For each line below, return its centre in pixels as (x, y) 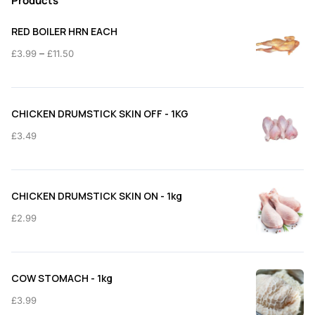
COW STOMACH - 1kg (62, 278)
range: (88, 70)
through (91, 105)
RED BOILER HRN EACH (64, 31)
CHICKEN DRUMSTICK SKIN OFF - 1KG (100, 113)
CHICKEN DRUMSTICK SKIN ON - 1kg (97, 195)
